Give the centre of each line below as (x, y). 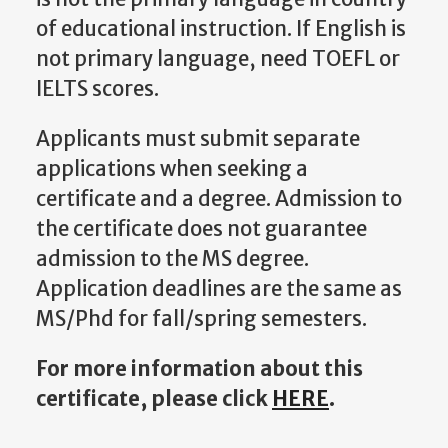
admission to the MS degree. (172, 259)
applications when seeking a (172, 169)
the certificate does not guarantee (201, 229)
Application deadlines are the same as (219, 289)
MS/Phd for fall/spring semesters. (201, 319)
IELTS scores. (97, 88)
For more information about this (199, 369)
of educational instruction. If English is (221, 28)
